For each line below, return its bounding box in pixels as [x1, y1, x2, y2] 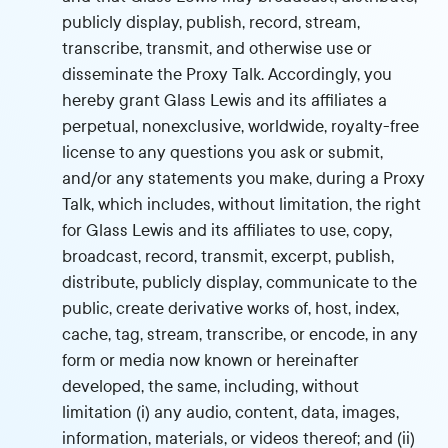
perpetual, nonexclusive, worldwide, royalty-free [62, 117, 420, 136]
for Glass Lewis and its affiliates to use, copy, [62, 221, 393, 240]
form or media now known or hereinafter [62, 351, 360, 370]
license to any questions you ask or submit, [62, 143, 384, 162]
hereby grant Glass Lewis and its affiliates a [62, 91, 388, 110]
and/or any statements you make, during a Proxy [62, 169, 426, 188]
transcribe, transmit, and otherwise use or [62, 39, 373, 58]
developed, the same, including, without [62, 377, 360, 396]
